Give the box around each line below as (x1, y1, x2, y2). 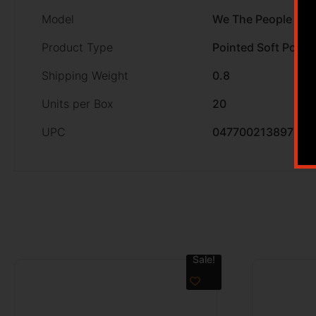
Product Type (42, 39, 113, 54)
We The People (212, 11, 292, 26)
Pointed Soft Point (212, 39, 310, 54)
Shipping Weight (42, 68, 128, 83)
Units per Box (42, 96, 113, 111)
